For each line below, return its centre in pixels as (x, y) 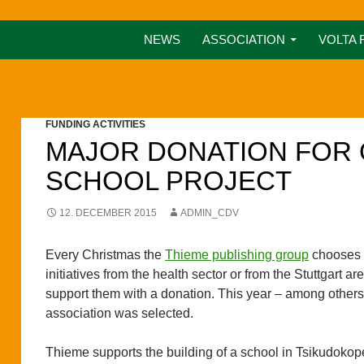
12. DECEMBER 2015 (108, 212)
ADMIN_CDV (210, 212)
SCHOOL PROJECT (169, 180)
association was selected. (119, 313)
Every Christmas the (105, 254)
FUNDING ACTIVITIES (95, 124)
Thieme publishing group (237, 254)
